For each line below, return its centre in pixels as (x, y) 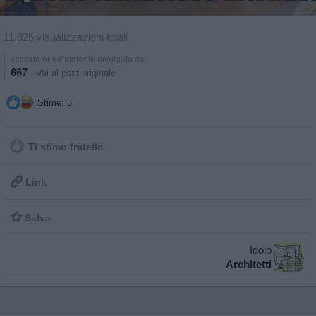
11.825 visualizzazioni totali (66, 37)
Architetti (249, 265)
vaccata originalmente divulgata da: (79, 60)
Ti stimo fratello (65, 147)
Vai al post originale (76, 73)
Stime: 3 (53, 103)
